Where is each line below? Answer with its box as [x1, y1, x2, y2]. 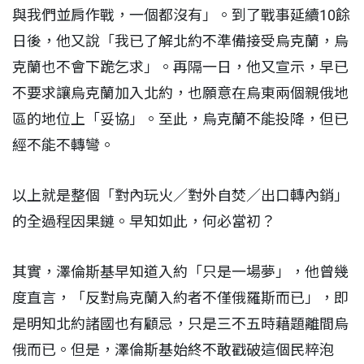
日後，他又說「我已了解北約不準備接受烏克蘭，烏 [12, 32, 349, 50]
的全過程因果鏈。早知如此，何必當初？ [12, 212, 279, 230]
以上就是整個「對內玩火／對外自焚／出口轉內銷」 [12, 186, 349, 204]
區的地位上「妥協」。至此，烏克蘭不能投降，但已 [12, 110, 349, 128]
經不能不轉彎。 [12, 136, 118, 154]
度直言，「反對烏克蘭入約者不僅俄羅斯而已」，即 [12, 288, 349, 306]
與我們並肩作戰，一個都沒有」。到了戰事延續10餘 [12, 6, 350, 24]
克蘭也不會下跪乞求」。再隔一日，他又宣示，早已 [12, 58, 349, 76]
